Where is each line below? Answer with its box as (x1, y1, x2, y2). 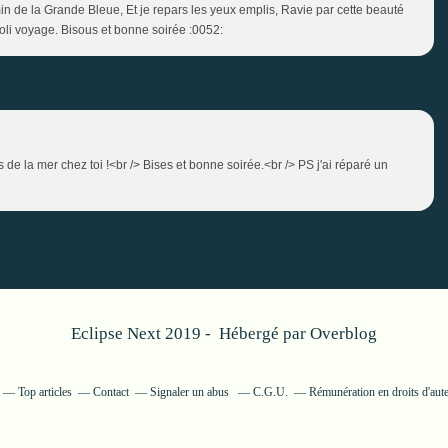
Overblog (310, 323, 377, 343)
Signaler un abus (149, 384, 232, 399)
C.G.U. (252, 384, 288, 399)
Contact (92, 384, 129, 399)
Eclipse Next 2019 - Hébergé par (71, 323, 310, 343)
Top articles (17, 384, 72, 399)
